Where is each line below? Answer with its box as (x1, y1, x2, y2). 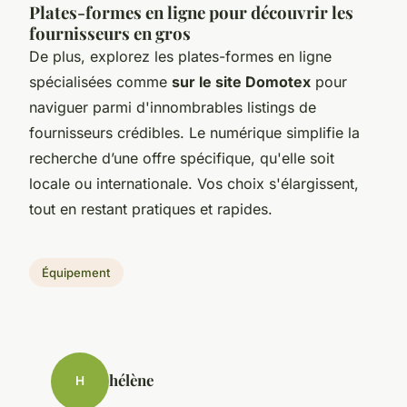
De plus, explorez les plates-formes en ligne (29, 46, 332, 65)
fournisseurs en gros (29, 21, 191, 45)
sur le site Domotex (172, 72, 311, 91)
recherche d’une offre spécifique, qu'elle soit (29, 148, 334, 167)
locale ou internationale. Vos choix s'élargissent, (29, 174, 359, 193)
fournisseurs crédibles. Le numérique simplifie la (29, 123, 360, 142)
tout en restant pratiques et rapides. (29, 199, 273, 218)
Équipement (42, 264, 111, 280)
